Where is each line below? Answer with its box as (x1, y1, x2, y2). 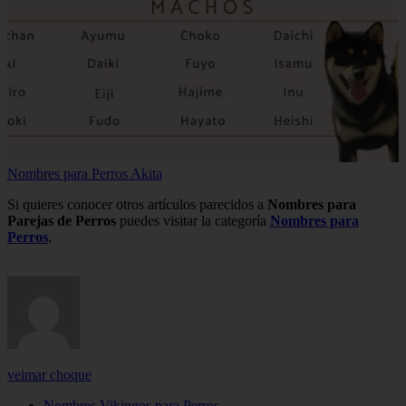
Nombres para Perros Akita (7, 166, 162, 182)
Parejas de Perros (7, 213, 116, 229)
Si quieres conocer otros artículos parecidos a (7, 197, 267, 213)
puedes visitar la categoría (116, 213, 270, 229)
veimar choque (7, 367, 92, 383)
